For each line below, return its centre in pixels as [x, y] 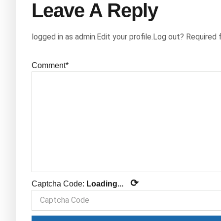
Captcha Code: [59, 184]
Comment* [50, 66]
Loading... [105, 184]
